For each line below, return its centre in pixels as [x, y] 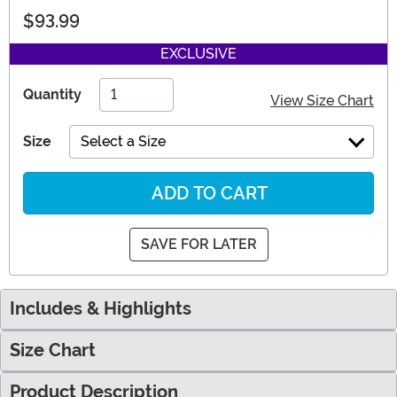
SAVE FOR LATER [198, 245]
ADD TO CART [207, 194]
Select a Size [123, 142]
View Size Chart [322, 101]
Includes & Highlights [101, 309]
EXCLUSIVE [198, 54]
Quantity [52, 95]
